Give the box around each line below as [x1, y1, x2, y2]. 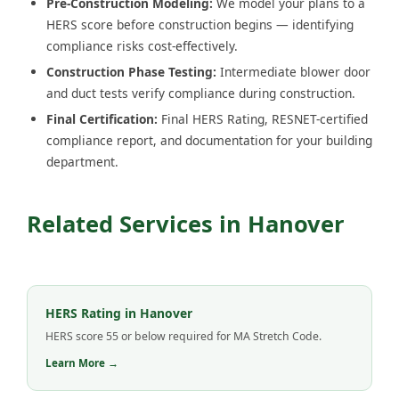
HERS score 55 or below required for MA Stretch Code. [45, 329, 322, 345]
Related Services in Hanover [27, 208, 345, 240]
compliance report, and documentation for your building [46, 132, 372, 150]
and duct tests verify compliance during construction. [46, 85, 355, 102]
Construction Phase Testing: [46, 63, 216, 81]
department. [46, 153, 118, 171]
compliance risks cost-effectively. [46, 37, 238, 55]
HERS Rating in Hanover [45, 305, 192, 322]
